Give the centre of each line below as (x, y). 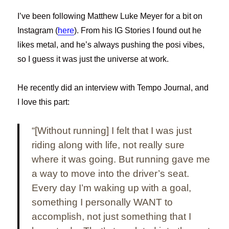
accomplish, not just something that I (112, 216)
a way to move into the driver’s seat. (111, 173)
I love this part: (44, 102)
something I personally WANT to (102, 202)
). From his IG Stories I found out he (138, 30)
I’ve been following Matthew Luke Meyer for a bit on (110, 16)
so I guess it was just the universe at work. (93, 59)
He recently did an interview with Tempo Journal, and (113, 87)
